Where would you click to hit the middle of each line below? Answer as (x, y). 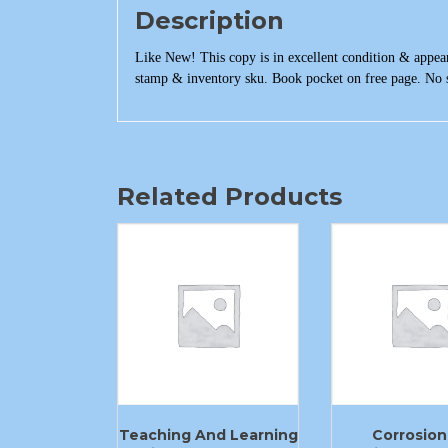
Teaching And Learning (208, 434)
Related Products (229, 197)
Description (209, 21)
